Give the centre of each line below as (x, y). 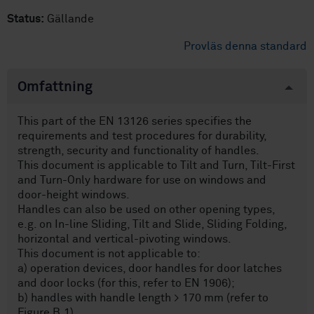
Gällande (69, 19)
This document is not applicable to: (109, 254)
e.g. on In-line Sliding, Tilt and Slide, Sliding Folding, (152, 225)
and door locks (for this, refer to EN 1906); (126, 284)
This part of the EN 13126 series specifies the (135, 122)
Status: (26, 19)
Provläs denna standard (245, 47)
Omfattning (55, 87)
